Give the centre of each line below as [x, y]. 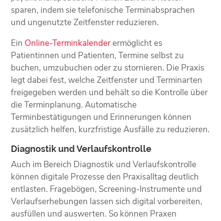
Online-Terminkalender [68, 43]
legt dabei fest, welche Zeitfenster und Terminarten [107, 80]
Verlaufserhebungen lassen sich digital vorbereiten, [107, 201]
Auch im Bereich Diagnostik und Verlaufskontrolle [104, 164]
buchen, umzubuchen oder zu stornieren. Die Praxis [108, 68]
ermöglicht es [137, 43]
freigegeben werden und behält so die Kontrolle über [110, 92]
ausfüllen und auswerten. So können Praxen [94, 214]
